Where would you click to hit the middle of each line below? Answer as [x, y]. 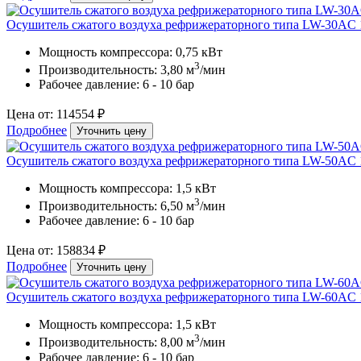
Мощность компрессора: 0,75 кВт [131, 52]
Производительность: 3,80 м [116, 70]
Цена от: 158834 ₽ [56, 251]
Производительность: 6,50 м [116, 206]
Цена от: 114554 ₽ [56, 114]
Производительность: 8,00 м [116, 342]
